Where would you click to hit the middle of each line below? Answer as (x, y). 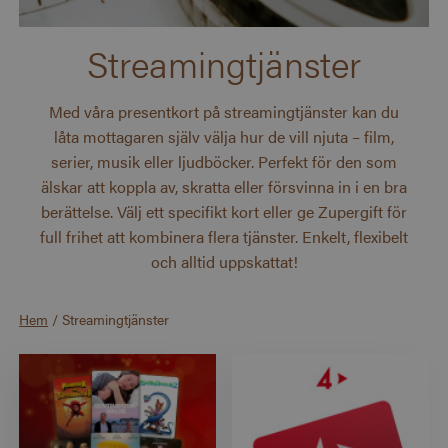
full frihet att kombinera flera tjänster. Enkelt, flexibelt (224, 237)
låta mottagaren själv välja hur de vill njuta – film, (224, 137)
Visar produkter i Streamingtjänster (162, 383)
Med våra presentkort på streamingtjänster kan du (224, 112)
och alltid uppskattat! (224, 262)
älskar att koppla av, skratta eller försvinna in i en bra (224, 187)
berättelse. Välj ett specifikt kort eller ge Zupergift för (224, 212)
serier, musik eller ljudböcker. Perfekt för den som (224, 162)
